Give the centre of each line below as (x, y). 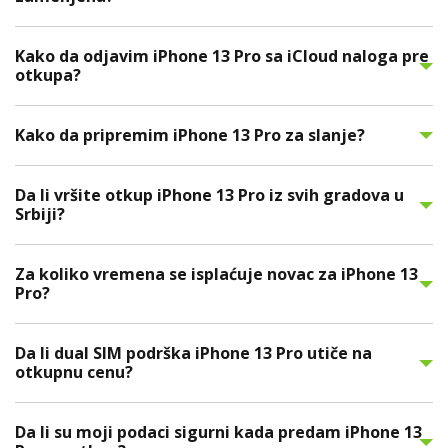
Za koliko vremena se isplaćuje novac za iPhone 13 (216, 274)
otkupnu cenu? (74, 372)
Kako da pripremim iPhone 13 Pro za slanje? (190, 135)
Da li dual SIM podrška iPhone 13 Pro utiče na (193, 353)
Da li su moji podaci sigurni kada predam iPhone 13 (218, 432)
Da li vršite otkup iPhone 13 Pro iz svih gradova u (209, 195)
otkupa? (48, 75)
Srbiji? (40, 214)
